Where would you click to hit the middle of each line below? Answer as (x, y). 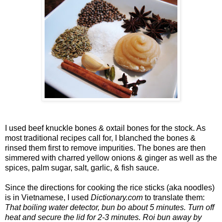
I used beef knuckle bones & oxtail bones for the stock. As (105, 128)
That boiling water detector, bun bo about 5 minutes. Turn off (110, 207)
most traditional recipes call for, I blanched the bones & (100, 138)
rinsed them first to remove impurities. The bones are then (105, 148)
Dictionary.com (117, 197)
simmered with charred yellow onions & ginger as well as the (111, 158)
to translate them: (174, 197)
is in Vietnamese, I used (48, 197)
